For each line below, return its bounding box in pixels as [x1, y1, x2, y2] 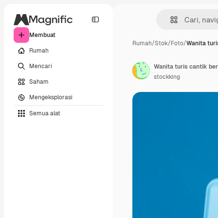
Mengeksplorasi [29, 93, 73, 101]
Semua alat [29, 109, 60, 117]
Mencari [29, 62, 52, 70]
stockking [154, 73, 180, 81]
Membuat [29, 31, 55, 39]
